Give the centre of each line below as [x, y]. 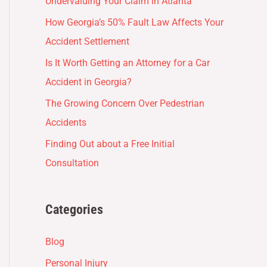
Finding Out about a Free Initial [110, 144]
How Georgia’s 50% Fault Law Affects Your [134, 22]
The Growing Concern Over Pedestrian [125, 103]
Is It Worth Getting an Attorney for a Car [128, 63]
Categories [74, 209]
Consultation [72, 163]
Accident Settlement [87, 41]
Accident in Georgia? [89, 82]
